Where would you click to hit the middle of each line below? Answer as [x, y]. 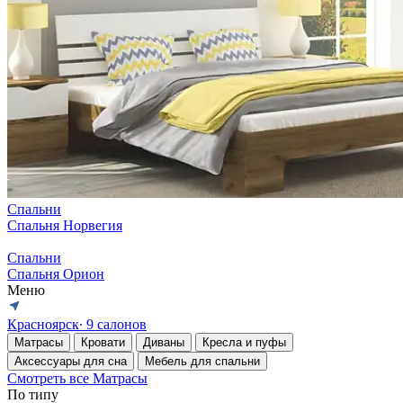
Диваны [164, 342]
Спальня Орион [56, 274]
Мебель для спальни [202, 361]
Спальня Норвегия [65, 225]
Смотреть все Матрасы [77, 378]
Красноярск [43, 324]
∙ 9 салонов [113, 324]
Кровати [103, 342]
